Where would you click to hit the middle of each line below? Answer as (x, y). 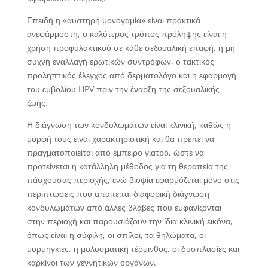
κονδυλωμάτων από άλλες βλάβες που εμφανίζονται (124, 207)
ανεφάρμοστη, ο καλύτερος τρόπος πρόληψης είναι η (127, 33)
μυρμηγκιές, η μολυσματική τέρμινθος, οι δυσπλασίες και (133, 248)
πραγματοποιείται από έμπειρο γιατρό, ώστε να (115, 152)
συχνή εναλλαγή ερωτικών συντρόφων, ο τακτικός (120, 61)
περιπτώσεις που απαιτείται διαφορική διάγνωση (118, 193)
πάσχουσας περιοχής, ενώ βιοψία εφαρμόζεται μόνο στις (133, 179)
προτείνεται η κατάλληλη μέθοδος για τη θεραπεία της (127, 166)
